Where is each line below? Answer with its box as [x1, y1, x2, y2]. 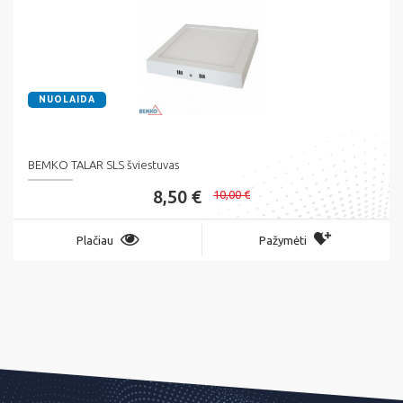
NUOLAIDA [39, 94, 95, 105]
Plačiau [76, 234, 113, 247]
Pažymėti [259, 234, 307, 247]
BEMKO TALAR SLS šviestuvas [28, 158, 179, 172]
